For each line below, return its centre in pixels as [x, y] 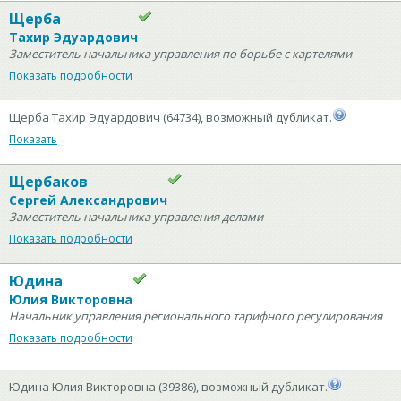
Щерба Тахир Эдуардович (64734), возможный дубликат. [171, 117]
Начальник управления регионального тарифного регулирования [196, 316]
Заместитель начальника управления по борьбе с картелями [180, 54]
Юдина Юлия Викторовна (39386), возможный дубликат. [168, 387]
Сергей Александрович [88, 200]
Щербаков [48, 182]
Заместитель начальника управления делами [136, 217]
